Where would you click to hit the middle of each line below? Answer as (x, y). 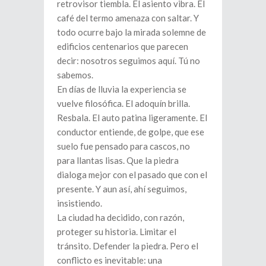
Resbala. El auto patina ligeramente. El (132, 117)
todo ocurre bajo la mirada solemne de (132, 32)
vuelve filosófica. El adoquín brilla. (123, 103)
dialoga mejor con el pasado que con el (132, 174)
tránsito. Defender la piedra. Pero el (128, 246)
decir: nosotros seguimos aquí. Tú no (129, 60)
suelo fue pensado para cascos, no (123, 146)
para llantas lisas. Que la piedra (118, 160)
